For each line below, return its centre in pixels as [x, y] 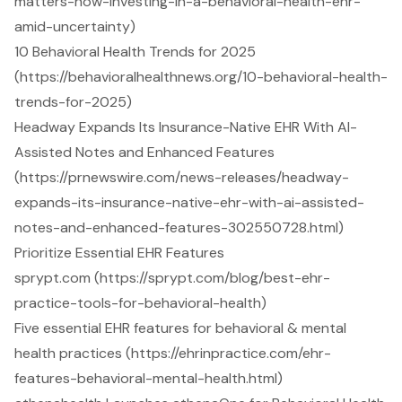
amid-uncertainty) [75, 27]
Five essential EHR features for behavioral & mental [180, 328]
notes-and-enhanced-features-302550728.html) [179, 228]
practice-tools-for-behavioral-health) [140, 303]
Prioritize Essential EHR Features [119, 253]
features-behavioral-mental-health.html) [149, 379]
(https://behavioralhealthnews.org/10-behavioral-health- [201, 77]
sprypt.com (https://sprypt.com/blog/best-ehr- [172, 278]
